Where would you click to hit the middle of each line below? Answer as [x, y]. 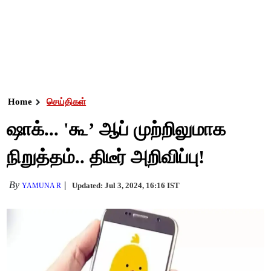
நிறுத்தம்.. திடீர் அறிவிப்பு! [106, 157]
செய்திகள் [67, 102]
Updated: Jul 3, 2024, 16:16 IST [126, 185]
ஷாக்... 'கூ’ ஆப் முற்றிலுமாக [116, 129]
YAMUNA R [42, 186]
